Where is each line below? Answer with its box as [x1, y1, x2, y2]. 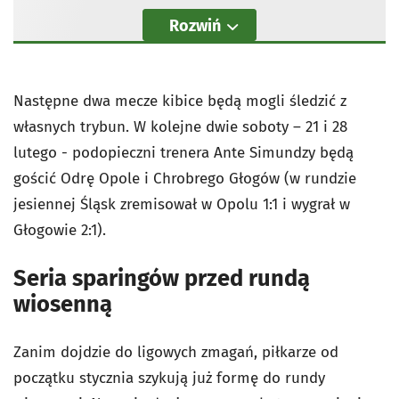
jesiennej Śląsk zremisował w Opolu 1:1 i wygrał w [13, 195, 350, 214]
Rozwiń [169, 16, 221, 36]
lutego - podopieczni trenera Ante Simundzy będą [13, 143, 354, 162]
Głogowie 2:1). [13, 221, 106, 240]
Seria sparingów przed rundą [13, 265, 310, 292]
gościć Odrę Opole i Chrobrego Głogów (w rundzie [13, 169, 356, 188]
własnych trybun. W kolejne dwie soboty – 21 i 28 [13, 118, 347, 136]
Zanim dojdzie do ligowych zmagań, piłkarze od [13, 343, 338, 362]
